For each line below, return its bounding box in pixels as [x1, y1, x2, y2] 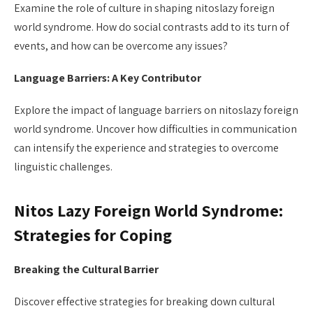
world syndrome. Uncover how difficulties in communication [14, 122, 297, 137]
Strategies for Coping [14, 224, 172, 247]
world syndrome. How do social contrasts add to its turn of [14, 19, 289, 34]
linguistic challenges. [14, 159, 112, 175]
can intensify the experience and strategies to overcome [14, 140, 279, 156]
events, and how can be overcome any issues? [14, 38, 228, 53]
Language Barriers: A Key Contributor [14, 71, 201, 85]
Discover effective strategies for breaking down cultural [14, 294, 275, 310]
